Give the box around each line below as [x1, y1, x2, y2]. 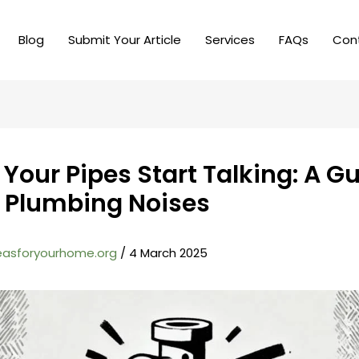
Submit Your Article [67, 31, 181, 48]
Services [204, 31, 255, 48]
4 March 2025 [129, 244, 208, 262]
